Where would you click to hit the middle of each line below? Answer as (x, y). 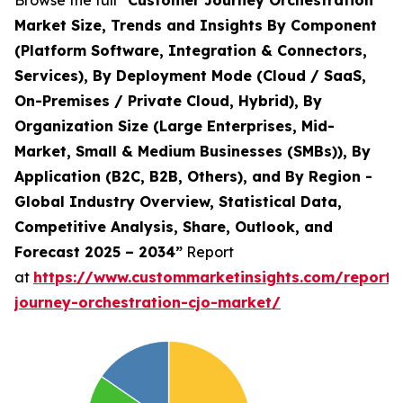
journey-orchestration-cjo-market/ (148, 303)
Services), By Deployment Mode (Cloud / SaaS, (190, 76)
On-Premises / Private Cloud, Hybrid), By (168, 101)
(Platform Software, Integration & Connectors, (191, 51)
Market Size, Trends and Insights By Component (196, 26)
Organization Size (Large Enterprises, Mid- (175, 126)
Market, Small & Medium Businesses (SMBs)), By (193, 152)
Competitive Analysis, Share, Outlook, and (174, 227)
